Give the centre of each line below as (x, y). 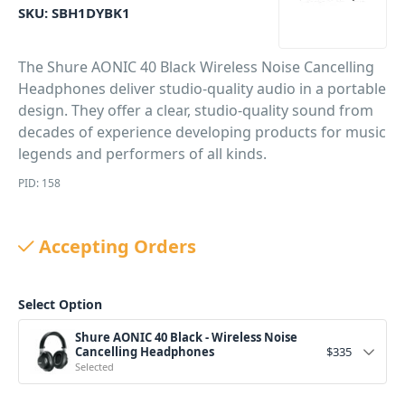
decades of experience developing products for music (202, 132)
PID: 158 (39, 183)
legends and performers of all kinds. (142, 154)
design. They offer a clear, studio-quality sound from (196, 110)
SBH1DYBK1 (91, 13)
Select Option (60, 304)
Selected (94, 367)
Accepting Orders (118, 246)
